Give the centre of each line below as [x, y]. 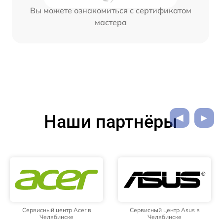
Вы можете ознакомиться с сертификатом [110, 10]
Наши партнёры [110, 122]
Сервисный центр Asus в [165, 210]
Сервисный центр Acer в [56, 210]
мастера [110, 22]
